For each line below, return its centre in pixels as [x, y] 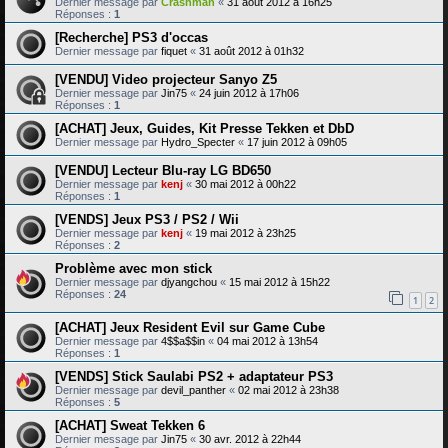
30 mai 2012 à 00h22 [245, 183]
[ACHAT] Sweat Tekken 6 [130, 425]
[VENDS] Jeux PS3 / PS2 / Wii [147, 219]
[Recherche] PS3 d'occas [131, 37]
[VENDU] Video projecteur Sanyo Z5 [166, 79]
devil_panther [193, 389]
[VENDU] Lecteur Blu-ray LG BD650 [163, 170]
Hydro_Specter [198, 141]
